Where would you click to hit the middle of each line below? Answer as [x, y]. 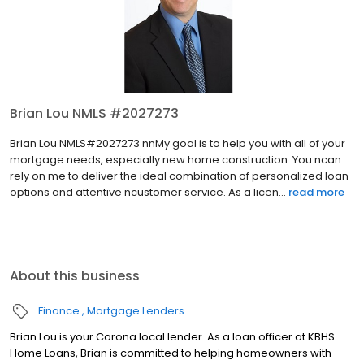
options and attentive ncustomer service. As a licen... [148, 193]
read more [316, 193]
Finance [59, 311]
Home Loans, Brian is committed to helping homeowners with [171, 353]
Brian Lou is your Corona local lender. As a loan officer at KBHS [172, 337]
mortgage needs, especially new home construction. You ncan [175, 160]
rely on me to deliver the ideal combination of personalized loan [179, 176]
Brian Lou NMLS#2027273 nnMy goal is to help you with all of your [178, 144]
